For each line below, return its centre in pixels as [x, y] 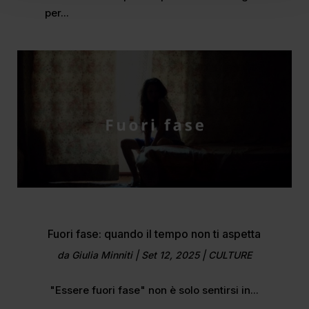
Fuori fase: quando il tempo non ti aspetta [154, 234]
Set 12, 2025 [170, 255]
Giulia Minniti [102, 255]
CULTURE [230, 255]
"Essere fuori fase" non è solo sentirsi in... [154, 290]
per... [57, 13]
